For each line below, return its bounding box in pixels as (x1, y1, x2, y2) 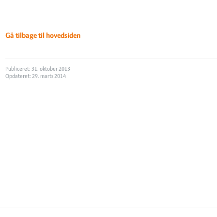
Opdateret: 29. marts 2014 (5, 74, 66, 80)
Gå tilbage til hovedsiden (5, 32, 81, 40)
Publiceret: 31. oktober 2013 (5, 66, 71, 73)
